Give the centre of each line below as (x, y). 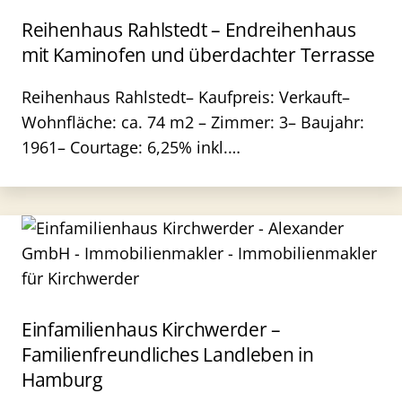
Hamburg (62, 380)
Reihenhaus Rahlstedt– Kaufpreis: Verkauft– (186, 97)
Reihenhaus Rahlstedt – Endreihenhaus (189, 30)
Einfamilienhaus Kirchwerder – (151, 329)
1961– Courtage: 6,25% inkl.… (131, 147)
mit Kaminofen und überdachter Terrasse (199, 55)
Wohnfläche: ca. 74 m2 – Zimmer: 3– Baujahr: (193, 122)
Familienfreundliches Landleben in (168, 354)
